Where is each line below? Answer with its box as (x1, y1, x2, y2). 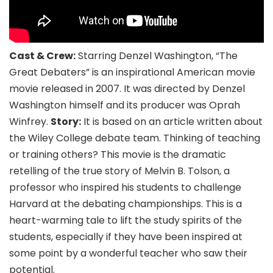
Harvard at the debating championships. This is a (9, 196, 242, 211)
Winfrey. (9, 114, 51, 129)
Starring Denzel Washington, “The (76, 48, 238, 63)
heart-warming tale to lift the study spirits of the (9, 213, 242, 227)
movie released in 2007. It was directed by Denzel (9, 81, 245, 96)
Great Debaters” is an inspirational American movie (9, 65, 255, 79)
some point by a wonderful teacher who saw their (9, 246, 247, 260)
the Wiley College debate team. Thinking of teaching (9, 130, 260, 145)
